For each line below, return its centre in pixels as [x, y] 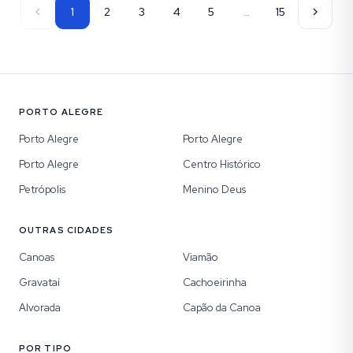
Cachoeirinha [215, 282]
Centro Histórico [222, 164]
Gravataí [39, 282]
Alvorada [40, 308]
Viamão [201, 257]
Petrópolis [42, 190]
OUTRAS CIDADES [67, 230]
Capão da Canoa [222, 308]
